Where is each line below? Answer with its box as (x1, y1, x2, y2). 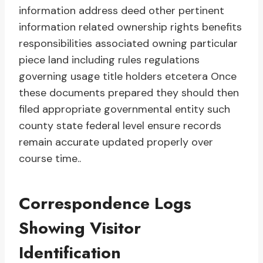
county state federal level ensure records (19, 119, 221, 133)
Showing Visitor (19, 216, 141, 241)
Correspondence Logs (19, 191, 191, 216)
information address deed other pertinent (19, 4, 224, 18)
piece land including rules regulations (19, 53, 200, 68)
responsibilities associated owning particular (19, 36, 238, 51)
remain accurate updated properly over (19, 135, 213, 150)
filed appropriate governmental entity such (19, 102, 230, 117)
